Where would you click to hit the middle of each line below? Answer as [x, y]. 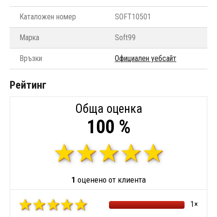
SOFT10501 [133, 17]
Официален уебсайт [146, 59]
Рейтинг [28, 85]
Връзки [31, 59]
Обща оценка [108, 109]
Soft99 [125, 38]
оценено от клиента [111, 180]
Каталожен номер [48, 17]
